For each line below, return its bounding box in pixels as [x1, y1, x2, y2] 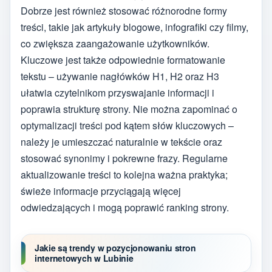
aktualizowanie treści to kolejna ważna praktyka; [21, 167, 228, 182]
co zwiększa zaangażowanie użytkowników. [21, 36, 209, 50]
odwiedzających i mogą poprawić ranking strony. [21, 200, 229, 214]
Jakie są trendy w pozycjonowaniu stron [35, 241, 196, 254]
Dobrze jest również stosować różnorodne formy [21, 3, 227, 18]
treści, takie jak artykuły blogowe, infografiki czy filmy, [21, 19, 248, 34]
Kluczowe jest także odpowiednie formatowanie [21, 52, 225, 67]
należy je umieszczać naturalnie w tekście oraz [21, 134, 222, 149]
